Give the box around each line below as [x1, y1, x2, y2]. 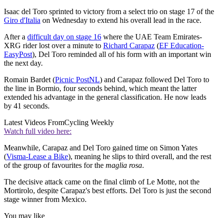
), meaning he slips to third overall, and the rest [68, 152, 211, 161]
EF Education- [159, 41, 204, 50]
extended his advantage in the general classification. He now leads [4, 93, 206, 102]
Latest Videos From [4, 118, 64, 127]
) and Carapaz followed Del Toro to [100, 75, 209, 84]
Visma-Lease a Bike [6, 152, 68, 161]
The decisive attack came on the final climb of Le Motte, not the [4, 178, 200, 186]
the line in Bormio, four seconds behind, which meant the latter [4, 84, 197, 93]
